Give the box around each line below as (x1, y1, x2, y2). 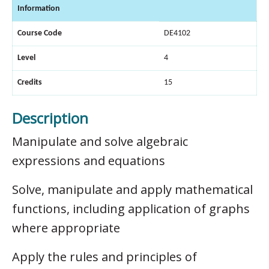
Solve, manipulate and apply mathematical (12, 181, 253, 198)
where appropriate (12, 219, 120, 236)
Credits (17, 77, 42, 87)
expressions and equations (12, 152, 165, 169)
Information (17, 4, 60, 13)
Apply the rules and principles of (12, 248, 197, 265)
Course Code (17, 28, 62, 38)
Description (12, 107, 88, 128)
